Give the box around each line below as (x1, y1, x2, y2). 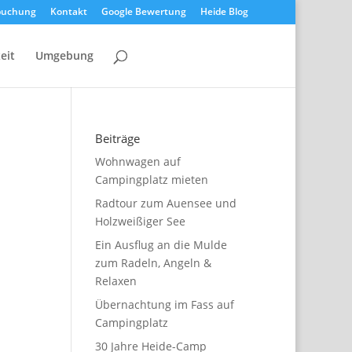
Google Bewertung (101, 5, 186, 18)
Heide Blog (200, 5, 248, 18)
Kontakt (50, 5, 87, 18)
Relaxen (94, 273, 137, 288)
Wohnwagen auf (94, 154, 181, 169)
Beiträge (94, 130, 140, 147)
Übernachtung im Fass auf (94, 297, 234, 312)
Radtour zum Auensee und (94, 196, 236, 211)
